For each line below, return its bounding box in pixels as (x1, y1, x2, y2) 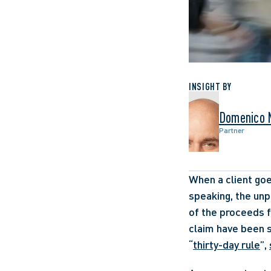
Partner (219, 125, 244, 135)
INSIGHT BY (189, 81, 232, 92)
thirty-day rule (193, 238, 260, 251)
